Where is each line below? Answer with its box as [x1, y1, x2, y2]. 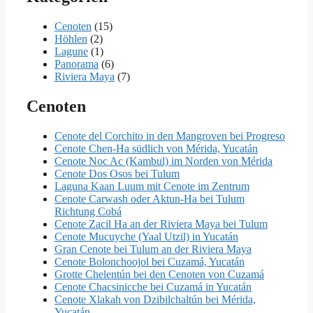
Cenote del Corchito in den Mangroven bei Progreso [54, 129, 285, 142]
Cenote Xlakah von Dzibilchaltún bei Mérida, [54, 293, 256, 305]
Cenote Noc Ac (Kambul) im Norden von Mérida [54, 154, 272, 167]
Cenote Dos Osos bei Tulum [54, 167, 180, 180]
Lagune [54, 45, 88, 58]
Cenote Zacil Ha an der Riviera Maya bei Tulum [54, 217, 268, 230]
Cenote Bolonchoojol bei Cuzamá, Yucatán [54, 255, 245, 268]
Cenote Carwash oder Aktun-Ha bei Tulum [54, 192, 245, 205]
